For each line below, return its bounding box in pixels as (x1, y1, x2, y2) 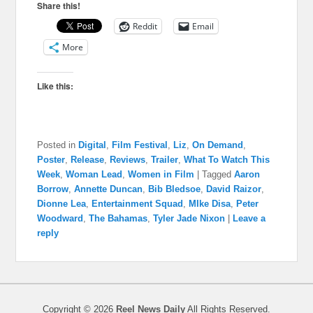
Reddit (133, 20, 158, 32)
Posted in (37, 139, 76, 150)
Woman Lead (66, 168, 123, 180)
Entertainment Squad (92, 198, 184, 209)
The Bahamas (89, 212, 148, 224)
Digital (78, 139, 107, 150)
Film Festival (112, 139, 168, 150)
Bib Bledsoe (148, 183, 201, 194)
